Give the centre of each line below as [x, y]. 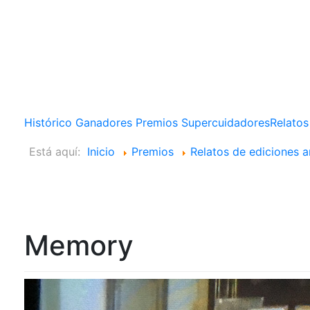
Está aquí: [58, 152]
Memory [79, 245]
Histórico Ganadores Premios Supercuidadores [147, 122]
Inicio [101, 152]
